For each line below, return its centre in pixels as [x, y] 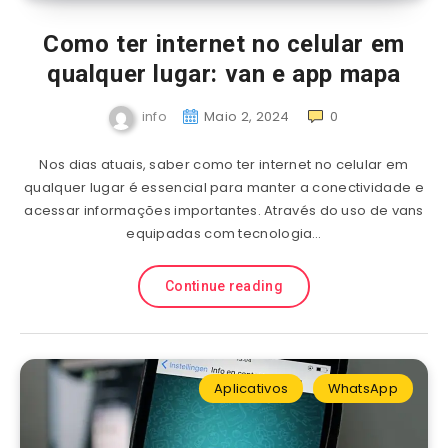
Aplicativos [251, 388]
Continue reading [224, 286]
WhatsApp [362, 388]
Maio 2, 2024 [247, 117]
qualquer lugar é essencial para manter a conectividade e [224, 187]
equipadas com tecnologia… [224, 233]
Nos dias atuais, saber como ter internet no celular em [224, 164]
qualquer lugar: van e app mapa [223, 74]
